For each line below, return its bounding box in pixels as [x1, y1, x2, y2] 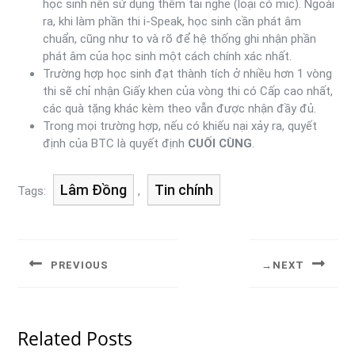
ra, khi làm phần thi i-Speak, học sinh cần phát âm [43, 13, 301, 29]
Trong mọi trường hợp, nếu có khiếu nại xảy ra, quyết [43, 118, 317, 133]
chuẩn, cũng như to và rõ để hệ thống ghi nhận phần [43, 31, 316, 46]
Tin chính [155, 181, 213, 198]
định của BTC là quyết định [43, 136, 188, 151]
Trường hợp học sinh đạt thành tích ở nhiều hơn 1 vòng [43, 66, 332, 81]
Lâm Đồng [60, 181, 127, 198]
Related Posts [17, 325, 132, 351]
